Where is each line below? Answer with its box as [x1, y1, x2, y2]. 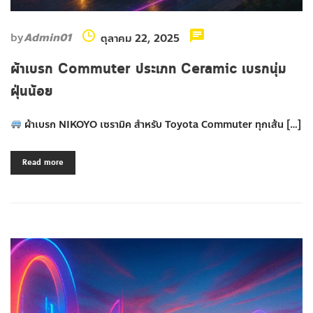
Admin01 [24, 29, 71, 46]
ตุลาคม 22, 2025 [101, 29, 180, 47]
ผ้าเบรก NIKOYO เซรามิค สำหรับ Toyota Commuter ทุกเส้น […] [21, 117, 301, 132]
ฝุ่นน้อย [10, 81, 52, 102]
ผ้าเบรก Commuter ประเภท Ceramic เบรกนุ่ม [10, 59, 286, 80]
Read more [22, 156, 64, 168]
